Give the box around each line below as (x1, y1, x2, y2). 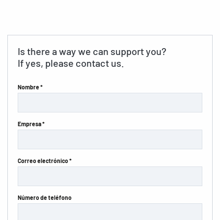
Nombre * (18, 83, 43, 90)
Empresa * (18, 120, 45, 127)
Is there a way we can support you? (18, 45, 166, 57)
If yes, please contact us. (18, 57, 124, 69)
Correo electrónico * (18, 157, 72, 164)
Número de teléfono (18, 194, 72, 201)
